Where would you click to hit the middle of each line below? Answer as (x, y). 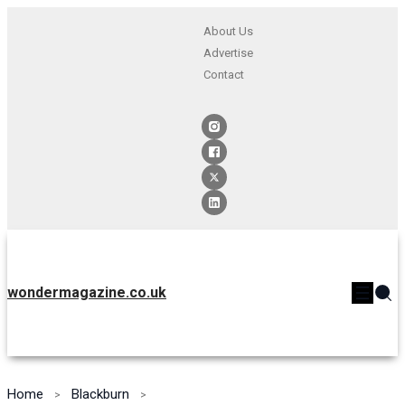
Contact (223, 75)
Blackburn (100, 394)
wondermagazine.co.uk (87, 293)
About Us (228, 31)
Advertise (228, 53)
